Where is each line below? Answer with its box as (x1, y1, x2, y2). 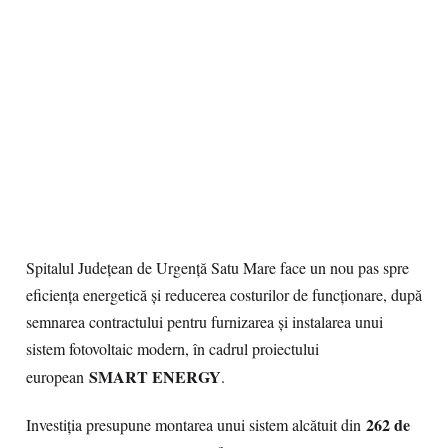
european (26, 366, 89, 388)
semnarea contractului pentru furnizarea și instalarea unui (26, 311, 383, 333)
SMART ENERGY (89, 365, 221, 388)
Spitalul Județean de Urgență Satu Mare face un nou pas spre (26, 257, 409, 279)
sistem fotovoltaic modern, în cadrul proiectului (26, 338, 319, 360)
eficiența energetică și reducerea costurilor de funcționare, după (26, 284, 422, 306)
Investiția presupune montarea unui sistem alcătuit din (26, 414, 366, 436)
